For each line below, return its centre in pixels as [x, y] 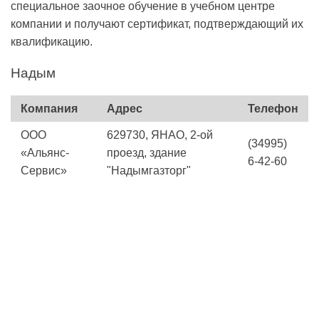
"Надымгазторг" [149, 171]
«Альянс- [45, 153]
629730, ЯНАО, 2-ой [160, 135]
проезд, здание [147, 153]
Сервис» [44, 171]
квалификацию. [52, 42]
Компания [49, 109]
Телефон [273, 109]
